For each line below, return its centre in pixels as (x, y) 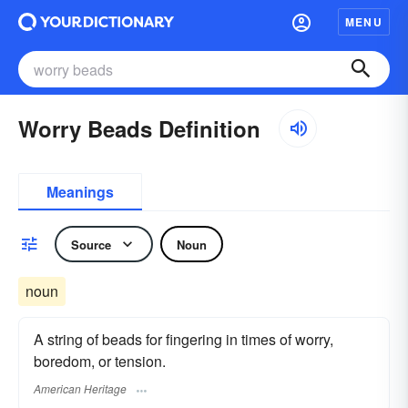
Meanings (80, 192)
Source (91, 244)
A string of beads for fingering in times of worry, (184, 339)
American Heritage (80, 389)
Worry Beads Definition (139, 128)
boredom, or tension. (100, 361)
